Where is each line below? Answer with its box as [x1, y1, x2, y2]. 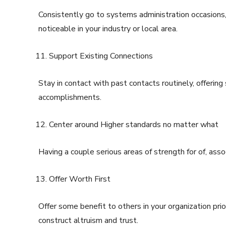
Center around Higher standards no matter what [49, 119, 218, 131]
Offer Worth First [49, 174, 110, 185]
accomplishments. [38, 92, 101, 103]
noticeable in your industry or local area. [38, 23, 178, 35]
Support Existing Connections [49, 50, 153, 62]
